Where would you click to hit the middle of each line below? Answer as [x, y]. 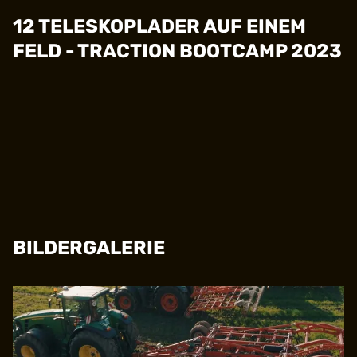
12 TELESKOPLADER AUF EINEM [159, 27]
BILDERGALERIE [89, 248]
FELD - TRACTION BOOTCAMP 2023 [177, 51]
